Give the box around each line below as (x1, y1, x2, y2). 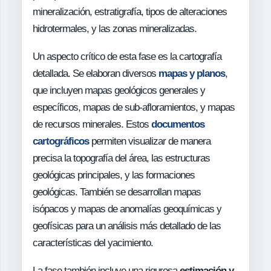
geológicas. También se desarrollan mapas (33, 186, 201, 198)
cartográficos (33, 135, 89, 148)
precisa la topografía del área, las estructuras (33, 152, 210, 165)
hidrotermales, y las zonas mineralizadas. (33, 23, 197, 35)
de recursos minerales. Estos (33, 119, 151, 131)
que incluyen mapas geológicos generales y (33, 85, 205, 97)
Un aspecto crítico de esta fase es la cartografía (33, 51, 221, 63)
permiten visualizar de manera (89, 135, 211, 148)
